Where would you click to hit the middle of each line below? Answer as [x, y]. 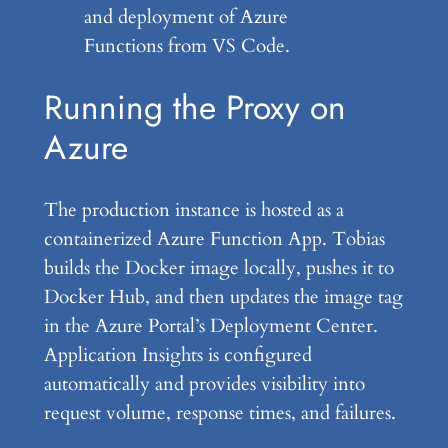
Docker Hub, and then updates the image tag [223, 297]
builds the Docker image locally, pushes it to [218, 268]
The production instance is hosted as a [193, 210]
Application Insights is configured [177, 355]
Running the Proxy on [194, 108]
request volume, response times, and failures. [219, 413]
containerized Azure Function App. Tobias [214, 239]
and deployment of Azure [185, 16]
